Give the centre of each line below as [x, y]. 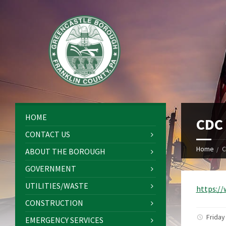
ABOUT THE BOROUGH [65, 152]
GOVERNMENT [51, 169]
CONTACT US [48, 134]
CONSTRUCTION [54, 203]
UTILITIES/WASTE [57, 186]
